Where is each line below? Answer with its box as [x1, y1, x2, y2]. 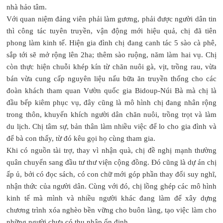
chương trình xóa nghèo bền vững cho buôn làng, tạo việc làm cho [6, 206, 217, 214]
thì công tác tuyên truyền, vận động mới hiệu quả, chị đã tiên [6, 26, 217, 35]
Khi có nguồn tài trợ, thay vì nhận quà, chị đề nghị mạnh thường [6, 146, 217, 154]
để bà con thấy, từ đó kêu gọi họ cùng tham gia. [6, 134, 155, 142]
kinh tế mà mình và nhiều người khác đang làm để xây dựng [6, 194, 217, 202]
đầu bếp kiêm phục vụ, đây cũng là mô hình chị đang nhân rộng [6, 98, 217, 107]
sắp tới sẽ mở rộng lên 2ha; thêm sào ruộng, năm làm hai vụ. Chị [6, 50, 217, 59]
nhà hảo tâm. [6, 2, 47, 11]
